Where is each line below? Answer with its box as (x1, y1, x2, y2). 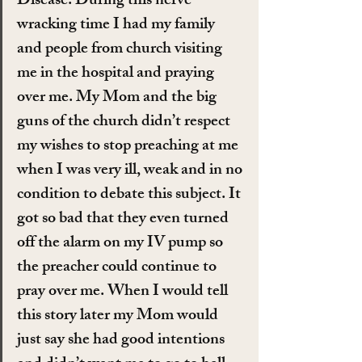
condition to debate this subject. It (17, 181, 244, 210)
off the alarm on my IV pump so (17, 229, 226, 259)
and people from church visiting (17, 36, 225, 65)
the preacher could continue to (17, 254, 220, 283)
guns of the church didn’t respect (17, 108, 234, 137)
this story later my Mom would (17, 302, 221, 331)
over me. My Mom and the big (17, 84, 220, 113)
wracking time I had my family (17, 11, 218, 40)
